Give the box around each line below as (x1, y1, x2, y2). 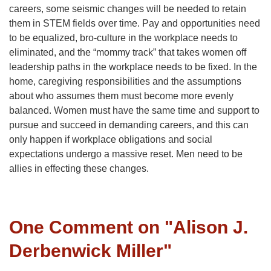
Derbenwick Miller (9, 241, 163, 261)
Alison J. (173, 217, 248, 238)
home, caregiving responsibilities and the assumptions (9, 76, 241, 87)
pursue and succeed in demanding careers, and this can (9, 120, 249, 131)
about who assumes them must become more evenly (9, 91, 233, 102)
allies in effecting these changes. (9, 163, 149, 174)
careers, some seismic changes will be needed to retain (9, 4, 246, 15)
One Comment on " (9, 217, 173, 238)
